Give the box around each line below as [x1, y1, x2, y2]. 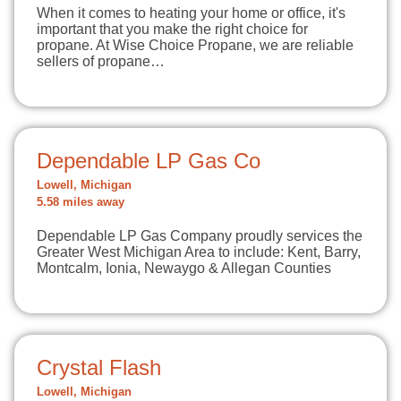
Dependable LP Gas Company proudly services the [37, 228, 363, 243]
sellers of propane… [37, 54, 165, 69]
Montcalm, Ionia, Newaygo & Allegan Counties [37, 260, 331, 276]
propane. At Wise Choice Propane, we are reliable [37, 38, 354, 53]
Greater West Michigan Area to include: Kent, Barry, [37, 244, 361, 260]
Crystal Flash [37, 355, 161, 380]
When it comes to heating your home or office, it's [37, 5, 346, 21]
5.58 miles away [37, 196, 124, 209]
